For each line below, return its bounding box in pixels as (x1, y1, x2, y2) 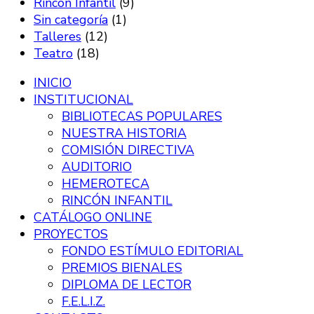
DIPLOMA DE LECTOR (62, 275, 191, 293)
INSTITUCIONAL (34, 90, 133, 108)
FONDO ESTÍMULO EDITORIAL (62, 242, 243, 259)
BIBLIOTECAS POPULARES (62, 107, 222, 125)
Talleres (34, 27, 81, 45)
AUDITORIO (62, 158, 132, 175)
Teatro (34, 44, 73, 62)
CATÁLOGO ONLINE (34, 208, 152, 226)
